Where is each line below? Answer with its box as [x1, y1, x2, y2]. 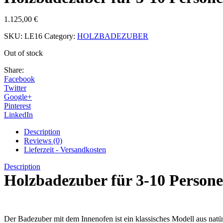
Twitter [4, 83, 26, 92]
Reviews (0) [24, 136, 62, 145]
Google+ [4, 92, 32, 101]
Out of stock [4, 48, 43, 57]
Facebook [4, 74, 35, 83]
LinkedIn [4, 110, 33, 119]
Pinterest [4, 101, 31, 110]
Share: [4, 65, 24, 74]
